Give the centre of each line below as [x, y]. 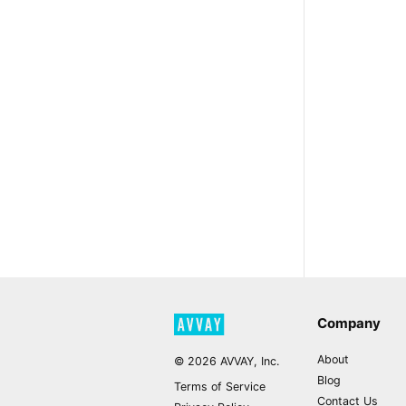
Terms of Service [220, 387]
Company [349, 324]
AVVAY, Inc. [248, 362]
